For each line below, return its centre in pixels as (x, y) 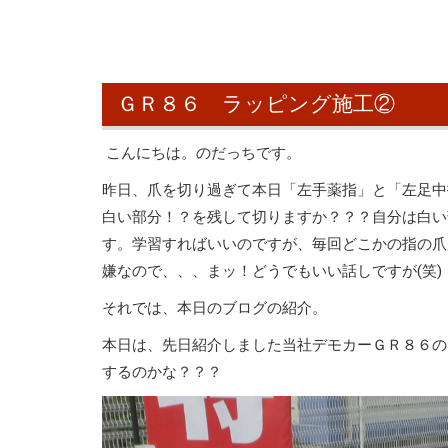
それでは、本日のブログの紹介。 (214, 308)
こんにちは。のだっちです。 (201, 153)
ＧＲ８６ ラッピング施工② (256, 104)
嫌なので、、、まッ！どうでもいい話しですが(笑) (272, 271)
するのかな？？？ (162, 372)
